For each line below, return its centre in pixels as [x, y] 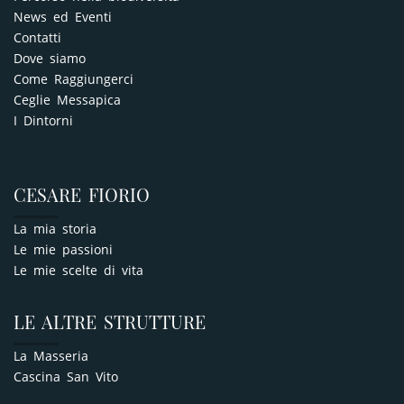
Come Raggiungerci [73, 79]
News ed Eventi [63, 17]
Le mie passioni [63, 250]
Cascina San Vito [66, 377]
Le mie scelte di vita [78, 271]
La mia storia [55, 229]
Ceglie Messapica [67, 100]
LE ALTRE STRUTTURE [110, 322]
